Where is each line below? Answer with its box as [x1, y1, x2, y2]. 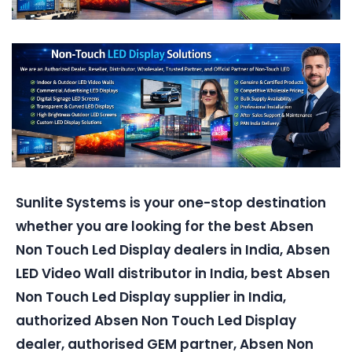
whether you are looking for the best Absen [16, 217, 313, 236]
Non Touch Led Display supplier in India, [16, 288, 286, 307]
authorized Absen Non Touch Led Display [16, 311, 296, 331]
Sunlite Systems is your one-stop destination [16, 193, 326, 213]
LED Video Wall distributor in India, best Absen [16, 264, 330, 284]
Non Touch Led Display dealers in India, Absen [16, 240, 330, 260]
